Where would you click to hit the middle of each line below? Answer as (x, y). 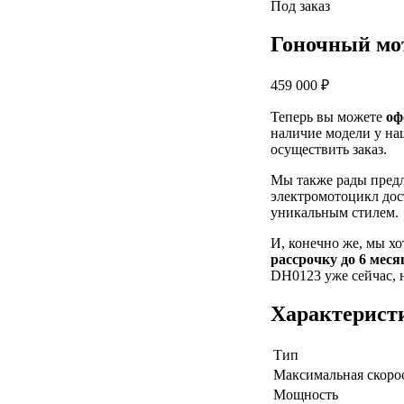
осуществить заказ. (329, 149)
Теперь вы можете (328, 116)
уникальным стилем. (335, 212)
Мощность (306, 394)
